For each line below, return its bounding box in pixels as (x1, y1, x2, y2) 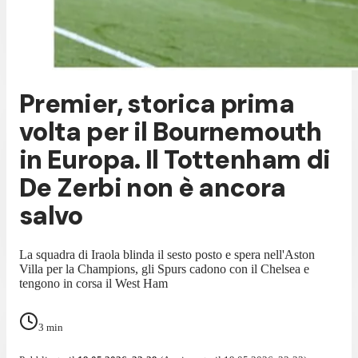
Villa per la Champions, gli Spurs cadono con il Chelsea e (19, 261, 309, 276)
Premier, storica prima (19, 87, 294, 121)
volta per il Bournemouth (19, 115, 322, 149)
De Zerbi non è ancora (19, 171, 286, 205)
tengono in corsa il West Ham (19, 276, 168, 290)
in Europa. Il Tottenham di (19, 143, 331, 177)
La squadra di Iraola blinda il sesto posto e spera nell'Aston (19, 247, 315, 261)
